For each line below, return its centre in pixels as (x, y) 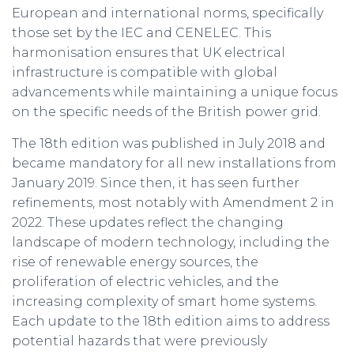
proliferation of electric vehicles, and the (145, 282)
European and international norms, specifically (168, 13)
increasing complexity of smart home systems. (164, 301)
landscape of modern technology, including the (171, 242)
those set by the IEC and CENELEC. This (141, 33)
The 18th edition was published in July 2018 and (169, 143)
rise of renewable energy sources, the (135, 262)
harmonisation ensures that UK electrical (149, 53)
